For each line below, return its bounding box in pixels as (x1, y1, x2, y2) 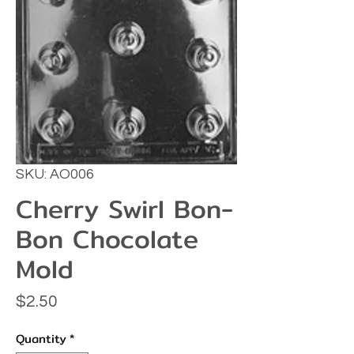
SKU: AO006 (16, 167, 94, 183)
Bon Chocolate (16, 219, 198, 259)
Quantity (16, 330, 66, 348)
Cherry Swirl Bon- (16, 189, 233, 229)
